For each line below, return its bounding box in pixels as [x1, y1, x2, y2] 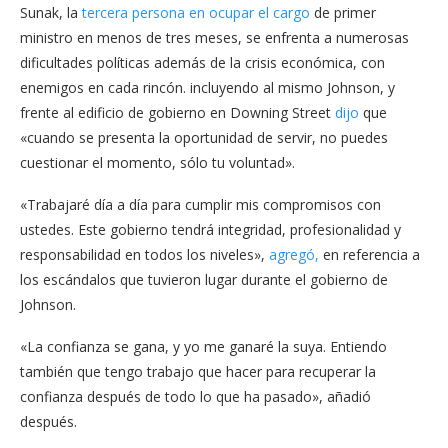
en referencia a [323, 245, 420, 264]
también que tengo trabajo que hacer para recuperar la [20, 362, 376, 381]
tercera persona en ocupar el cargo [78, 3, 310, 22]
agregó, [269, 245, 323, 264]
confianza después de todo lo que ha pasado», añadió [20, 387, 371, 406]
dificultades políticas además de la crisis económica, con [20, 53, 385, 72]
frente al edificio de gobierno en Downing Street [20, 103, 335, 122]
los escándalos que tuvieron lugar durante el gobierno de [20, 270, 388, 289]
